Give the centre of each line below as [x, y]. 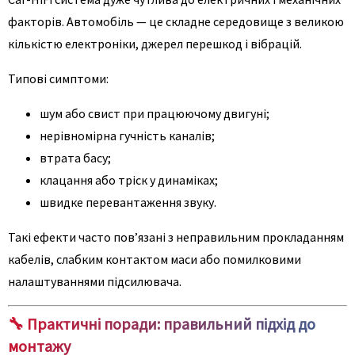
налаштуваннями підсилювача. [95, 281]
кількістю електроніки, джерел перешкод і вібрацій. [155, 43]
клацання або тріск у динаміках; [129, 179]
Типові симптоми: [58, 78]
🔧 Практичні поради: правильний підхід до [162, 323]
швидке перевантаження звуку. [128, 202]
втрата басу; [75, 157]
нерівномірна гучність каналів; [127, 135]
